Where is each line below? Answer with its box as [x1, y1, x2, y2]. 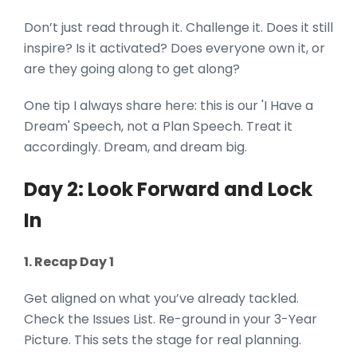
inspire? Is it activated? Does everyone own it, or [24, 38, 325, 57]
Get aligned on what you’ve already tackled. [24, 288, 299, 308]
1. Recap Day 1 [24, 252, 114, 271]
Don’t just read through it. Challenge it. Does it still [24, 18, 333, 37]
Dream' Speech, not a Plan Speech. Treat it [24, 116, 292, 135]
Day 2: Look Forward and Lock [24, 175, 312, 202]
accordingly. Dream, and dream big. [24, 137, 247, 156]
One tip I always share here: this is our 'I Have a [24, 96, 313, 115]
